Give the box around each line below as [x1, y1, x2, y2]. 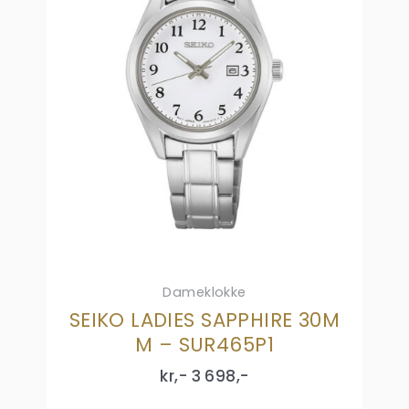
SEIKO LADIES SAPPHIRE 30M [68, 306, 341, 333]
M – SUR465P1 [134, 330, 275, 358]
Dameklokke [163, 283, 246, 302]
